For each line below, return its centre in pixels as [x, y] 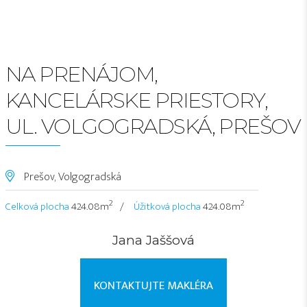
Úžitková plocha [167, 206]
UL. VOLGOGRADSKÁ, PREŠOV [153, 126]
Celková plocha [37, 206]
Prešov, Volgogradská [71, 176]
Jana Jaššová [153, 241]
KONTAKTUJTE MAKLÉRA [153, 286]
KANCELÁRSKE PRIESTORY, [137, 100]
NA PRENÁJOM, [82, 74]
